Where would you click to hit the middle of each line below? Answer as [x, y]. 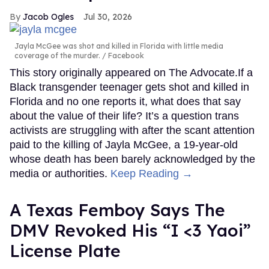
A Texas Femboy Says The [117, 210]
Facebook [125, 56]
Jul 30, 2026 [108, 17]
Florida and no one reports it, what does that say [125, 102]
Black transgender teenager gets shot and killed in [129, 87]
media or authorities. [60, 174]
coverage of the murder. [57, 56]
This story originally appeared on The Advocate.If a [131, 73]
